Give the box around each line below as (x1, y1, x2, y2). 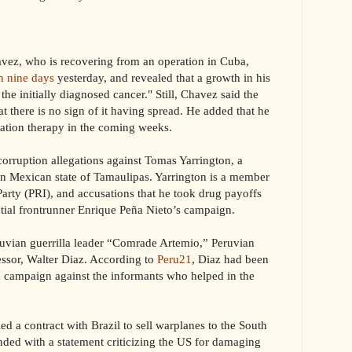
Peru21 (157, 251, 192, 266)
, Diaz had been (192, 251, 269, 266)
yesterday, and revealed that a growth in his (54, 70, 270, 84)
